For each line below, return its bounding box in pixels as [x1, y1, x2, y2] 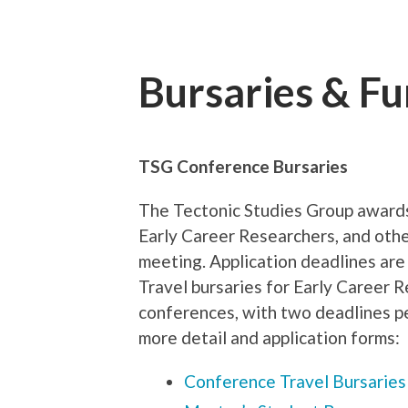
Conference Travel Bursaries [184, 370, 406, 392]
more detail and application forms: [138, 326, 400, 348]
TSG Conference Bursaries [138, 155, 348, 177]
